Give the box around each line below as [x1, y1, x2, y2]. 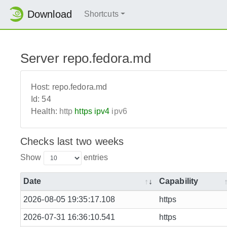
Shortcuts [84, 10, 119, 19]
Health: [31, 106, 57, 116]
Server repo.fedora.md [20, 50, 152, 66]
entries [81, 153, 108, 162]
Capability [159, 176, 198, 185]
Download [27, 9, 72, 20]
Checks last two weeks [20, 135, 124, 147]
